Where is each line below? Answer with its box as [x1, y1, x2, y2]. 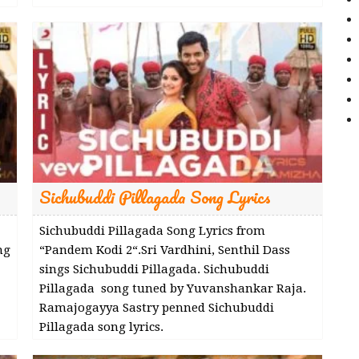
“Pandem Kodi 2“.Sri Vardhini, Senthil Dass [38, 242, 290, 257]
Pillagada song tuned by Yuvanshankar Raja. [38, 280, 306, 296]
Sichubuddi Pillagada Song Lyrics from [38, 223, 265, 238]
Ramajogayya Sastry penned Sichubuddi [38, 300, 274, 315]
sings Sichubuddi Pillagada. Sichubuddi [38, 261, 269, 276]
